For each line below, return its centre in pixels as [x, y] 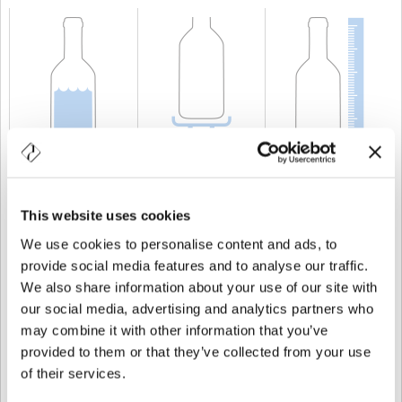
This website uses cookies [106, 215]
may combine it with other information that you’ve [175, 330]
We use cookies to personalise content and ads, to [179, 244]
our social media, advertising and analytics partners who [197, 308]
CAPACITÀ [59, 191]
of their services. [73, 373]
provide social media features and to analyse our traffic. [195, 265]
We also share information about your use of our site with [199, 287]
